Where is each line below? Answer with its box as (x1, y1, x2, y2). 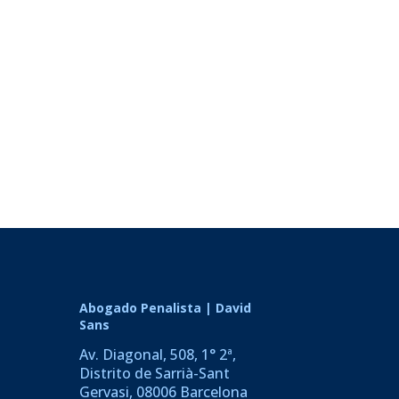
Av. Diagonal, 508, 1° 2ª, (79, 345, 237, 365)
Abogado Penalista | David (79, 299, 252, 317)
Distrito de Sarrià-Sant (79, 363, 231, 384)
